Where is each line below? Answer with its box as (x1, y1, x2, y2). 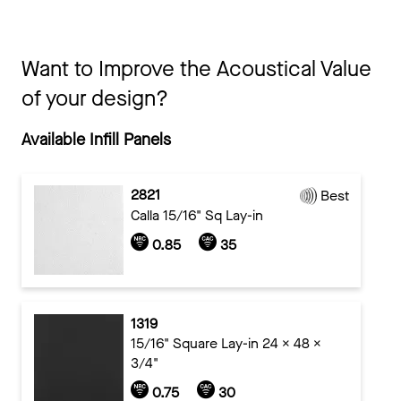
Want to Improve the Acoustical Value (21, 54, 371, 83)
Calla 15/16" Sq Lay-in (130, 206, 263, 226)
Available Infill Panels (21, 128, 171, 150)
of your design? (21, 83, 168, 113)
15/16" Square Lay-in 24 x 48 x (130, 333, 321, 353)
